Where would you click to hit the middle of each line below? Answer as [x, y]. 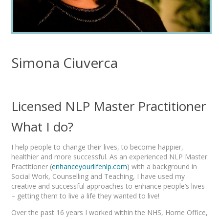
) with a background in [162, 166]
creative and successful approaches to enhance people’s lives [108, 186]
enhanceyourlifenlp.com [89, 166]
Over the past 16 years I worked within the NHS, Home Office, [109, 212]
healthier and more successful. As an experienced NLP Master [109, 156]
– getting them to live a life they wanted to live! [85, 196]
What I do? [42, 126]
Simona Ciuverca [65, 62]
